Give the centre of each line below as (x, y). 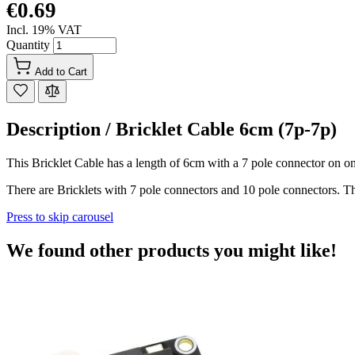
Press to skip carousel (60, 216)
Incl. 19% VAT (44, 30)
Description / (61, 129)
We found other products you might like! (172, 250)
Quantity (30, 45)
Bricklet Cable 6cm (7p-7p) (226, 129)
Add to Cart (61, 72)
